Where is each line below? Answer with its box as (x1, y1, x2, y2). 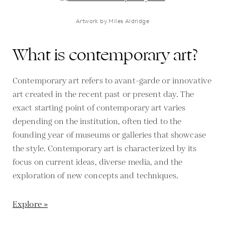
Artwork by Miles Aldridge (76, 17, 149, 25)
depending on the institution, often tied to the (13, 116, 182, 128)
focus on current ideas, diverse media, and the (13, 156, 183, 168)
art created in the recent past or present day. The (13, 88, 194, 100)
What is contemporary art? (13, 42, 198, 67)
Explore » (13, 198, 48, 210)
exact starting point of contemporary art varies (13, 102, 186, 114)
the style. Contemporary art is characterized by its (13, 143, 196, 155)
